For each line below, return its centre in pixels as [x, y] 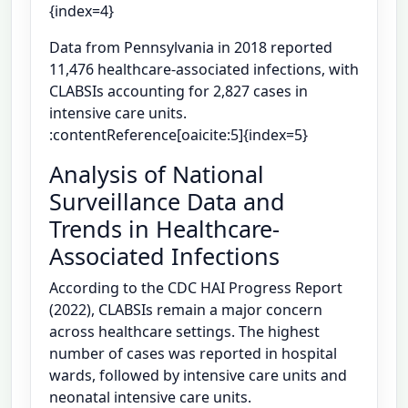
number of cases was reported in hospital [193, 354]
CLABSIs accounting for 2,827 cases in [178, 92]
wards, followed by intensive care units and [198, 376]
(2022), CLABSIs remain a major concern [186, 310]
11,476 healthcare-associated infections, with [204, 70]
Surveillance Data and [167, 202]
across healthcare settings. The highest [184, 332]
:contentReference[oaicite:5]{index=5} [178, 135]
